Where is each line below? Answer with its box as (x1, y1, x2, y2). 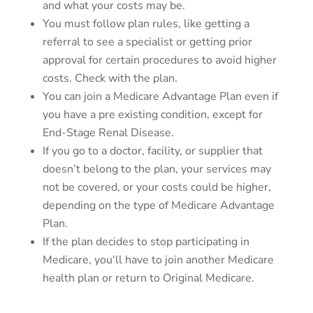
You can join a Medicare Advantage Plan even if (42, 89, 278, 105)
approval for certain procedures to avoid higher (42, 52, 277, 68)
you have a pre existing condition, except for (42, 107, 263, 123)
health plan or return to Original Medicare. (42, 270, 254, 286)
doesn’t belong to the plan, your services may (42, 161, 271, 177)
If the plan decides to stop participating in (42, 234, 249, 250)
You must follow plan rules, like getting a (42, 16, 249, 32)
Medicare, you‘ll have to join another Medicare (42, 252, 274, 268)
